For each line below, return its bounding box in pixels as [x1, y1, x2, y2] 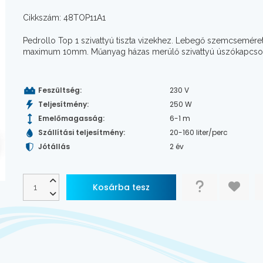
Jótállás [36, 141, 70, 151]
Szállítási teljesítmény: [36, 127, 125, 137]
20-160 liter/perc [170, 127, 228, 137]
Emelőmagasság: [36, 113, 104, 123]
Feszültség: [36, 85, 82, 95]
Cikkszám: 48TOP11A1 [23, 12, 106, 22]
